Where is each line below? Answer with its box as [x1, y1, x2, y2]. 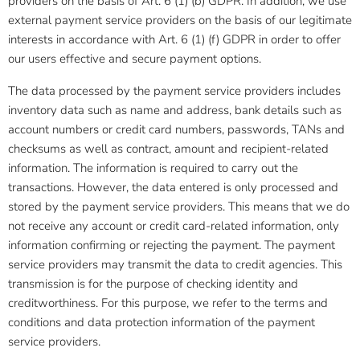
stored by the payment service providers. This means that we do [8, 198, 350, 215]
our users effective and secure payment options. [8, 51, 261, 67]
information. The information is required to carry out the [8, 160, 298, 176]
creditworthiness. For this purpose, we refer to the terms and [8, 295, 328, 311]
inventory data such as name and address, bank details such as [8, 102, 342, 118]
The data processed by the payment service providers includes [8, 83, 341, 99]
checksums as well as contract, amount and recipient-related [8, 141, 329, 157]
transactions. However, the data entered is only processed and [8, 179, 338, 195]
